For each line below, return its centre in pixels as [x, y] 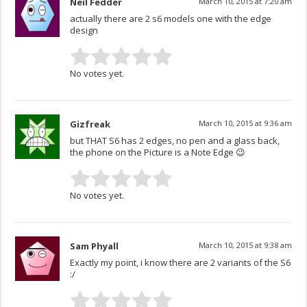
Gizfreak [90, 124]
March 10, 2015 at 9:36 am [245, 123]
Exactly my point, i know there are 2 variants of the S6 [181, 263]
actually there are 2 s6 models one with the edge [171, 19]
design [84, 30]
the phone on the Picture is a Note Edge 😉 [158, 152]
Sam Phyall [95, 246]
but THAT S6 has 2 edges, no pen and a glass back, [175, 141]
